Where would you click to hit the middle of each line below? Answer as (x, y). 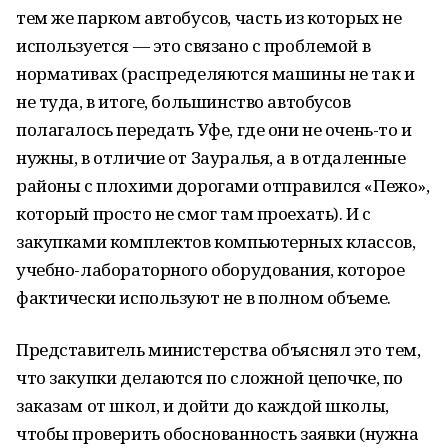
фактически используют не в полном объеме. (203, 297)
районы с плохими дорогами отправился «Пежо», (223, 185)
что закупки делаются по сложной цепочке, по (209, 377)
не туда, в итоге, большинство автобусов (183, 101)
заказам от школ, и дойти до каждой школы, (202, 405)
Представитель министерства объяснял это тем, (218, 349)
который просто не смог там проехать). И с (193, 213)
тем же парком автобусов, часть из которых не (209, 17)
